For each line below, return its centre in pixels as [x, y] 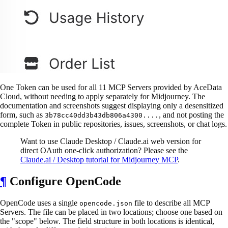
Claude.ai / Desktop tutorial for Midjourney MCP [99, 159]
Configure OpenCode [64, 181]
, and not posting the [191, 115]
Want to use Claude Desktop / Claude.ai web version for [111, 141]
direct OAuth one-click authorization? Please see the [104, 150]
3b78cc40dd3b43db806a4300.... [102, 115]
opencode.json [106, 203]
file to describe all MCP [171, 203]
